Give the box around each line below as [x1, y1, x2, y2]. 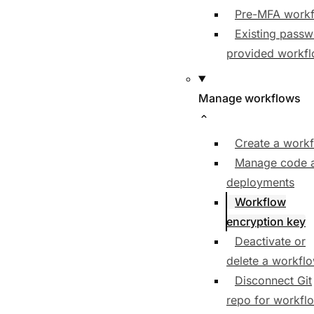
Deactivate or [235, 234, 306, 248]
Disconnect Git [235, 273, 312, 287]
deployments [226, 175, 294, 189]
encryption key [226, 214, 306, 228]
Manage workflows [198, 91, 301, 105]
